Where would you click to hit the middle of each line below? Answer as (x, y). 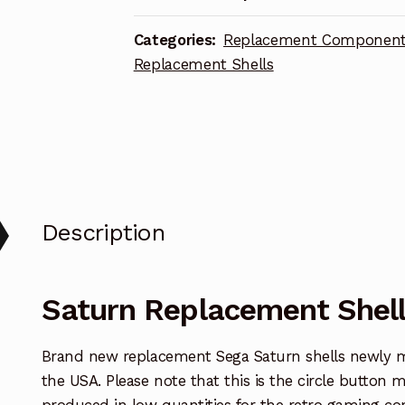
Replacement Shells (203, 64)
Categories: (177, 39)
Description (103, 232)
